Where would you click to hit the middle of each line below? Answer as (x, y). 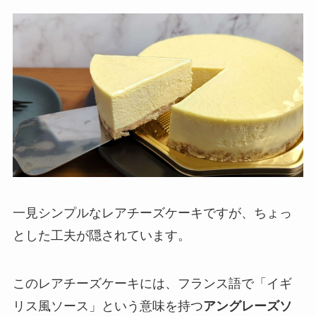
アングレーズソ (247, 306)
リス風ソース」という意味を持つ (108, 306)
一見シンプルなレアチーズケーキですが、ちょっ (152, 213)
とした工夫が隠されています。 (101, 236)
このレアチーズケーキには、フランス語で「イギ (152, 284)
